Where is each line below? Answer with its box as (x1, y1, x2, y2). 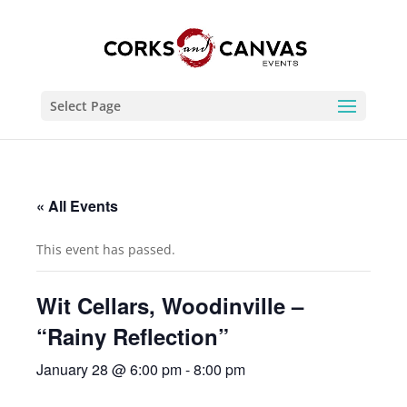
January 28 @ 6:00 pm (36, 359, 183, 380)
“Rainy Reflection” (36, 321, 230, 352)
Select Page (49, 97, 121, 114)
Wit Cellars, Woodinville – (36, 290, 304, 321)
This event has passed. (36, 241, 176, 258)
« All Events (36, 195, 119, 216)
